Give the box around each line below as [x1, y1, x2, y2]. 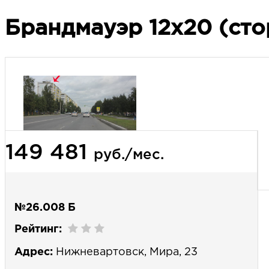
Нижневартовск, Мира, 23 [53, 247, 198, 257]
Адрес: [14, 247, 53, 257]
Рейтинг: [14, 224, 62, 234]
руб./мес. [94, 148, 164, 162]
